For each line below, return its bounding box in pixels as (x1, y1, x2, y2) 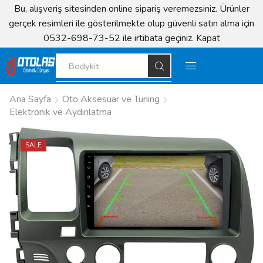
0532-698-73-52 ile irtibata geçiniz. (43, 32, 196, 45)
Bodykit (68, 59, 99, 72)
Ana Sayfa (9, 93, 51, 106)
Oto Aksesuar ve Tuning (62, 93, 160, 106)
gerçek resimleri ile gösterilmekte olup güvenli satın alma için (9, 17, 254, 30)
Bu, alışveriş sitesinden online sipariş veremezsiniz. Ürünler (14, 2, 249, 15)
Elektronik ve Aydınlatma (9, 106, 112, 119)
